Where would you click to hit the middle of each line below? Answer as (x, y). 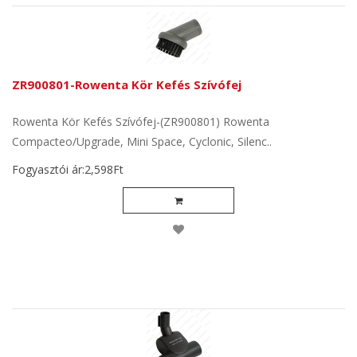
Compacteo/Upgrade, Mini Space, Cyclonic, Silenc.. (142, 141)
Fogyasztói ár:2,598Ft (68, 169)
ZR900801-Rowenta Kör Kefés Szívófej (127, 84)
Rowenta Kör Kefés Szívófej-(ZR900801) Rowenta (141, 122)
